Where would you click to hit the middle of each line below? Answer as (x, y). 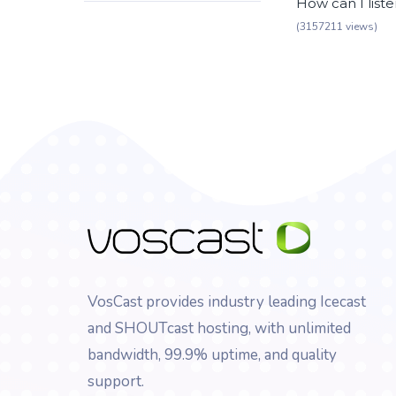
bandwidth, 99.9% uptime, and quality (212, 354)
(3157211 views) (337, 27)
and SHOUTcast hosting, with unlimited (219, 328)
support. (116, 381)
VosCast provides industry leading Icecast (227, 301)
